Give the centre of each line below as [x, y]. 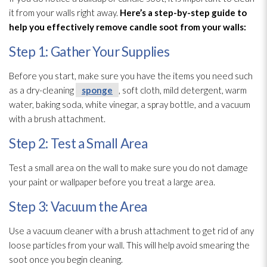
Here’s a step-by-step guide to [183, 13]
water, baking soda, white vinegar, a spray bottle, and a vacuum [130, 105]
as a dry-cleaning [42, 90]
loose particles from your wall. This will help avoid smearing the [129, 245]
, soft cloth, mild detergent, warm [183, 90]
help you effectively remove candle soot [94, 27]
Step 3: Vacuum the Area [78, 207]
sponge [97, 90]
